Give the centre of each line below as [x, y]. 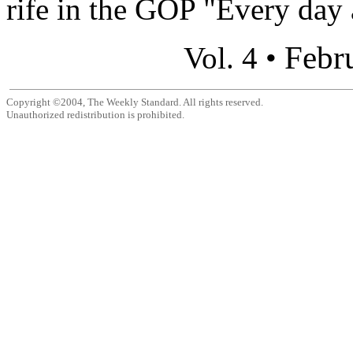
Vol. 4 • [234, 58]
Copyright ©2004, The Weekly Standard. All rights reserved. [135, 102]
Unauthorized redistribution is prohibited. [95, 114]
